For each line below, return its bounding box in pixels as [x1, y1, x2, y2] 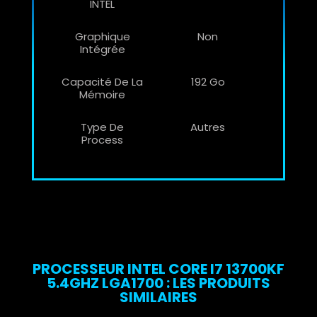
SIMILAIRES [120, 287, 197, 307]
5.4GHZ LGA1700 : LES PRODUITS [47, 272, 270, 293]
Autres [190, 119, 225, 134]
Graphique [74, 28, 130, 44]
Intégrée [79, 41, 125, 57]
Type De [81, 119, 124, 134]
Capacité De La [62, 74, 143, 89]
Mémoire [79, 86, 125, 102]
